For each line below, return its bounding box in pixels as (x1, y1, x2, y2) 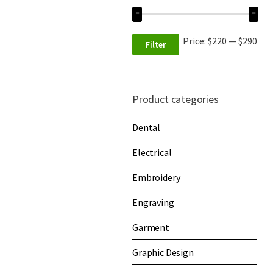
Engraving (132, 196, 174, 208)
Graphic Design (132, 246, 194, 258)
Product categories (132, 91, 219, 106)
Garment (132, 221, 169, 233)
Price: (183, 34, 208, 47)
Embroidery (132, 171, 180, 183)
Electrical (132, 146, 172, 158)
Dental (132, 121, 161, 133)
